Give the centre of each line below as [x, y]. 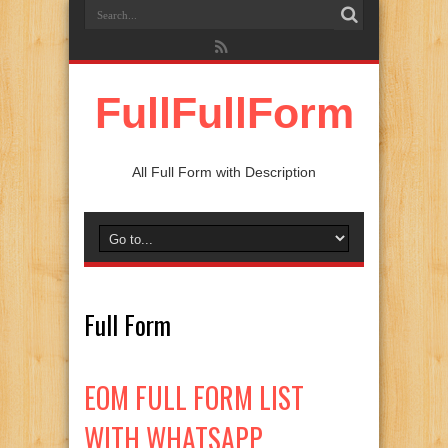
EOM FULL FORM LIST [194, 397]
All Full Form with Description [224, 172]
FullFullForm [224, 113]
